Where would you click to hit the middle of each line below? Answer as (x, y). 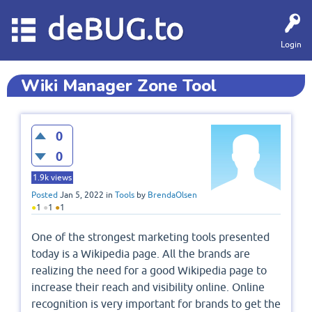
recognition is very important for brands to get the (156, 304)
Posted (45, 195)
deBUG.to (116, 28)
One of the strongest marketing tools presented (150, 237)
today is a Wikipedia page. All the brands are (141, 254)
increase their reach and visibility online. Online (148, 287)
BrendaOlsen (172, 195)
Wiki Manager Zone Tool (119, 86)
